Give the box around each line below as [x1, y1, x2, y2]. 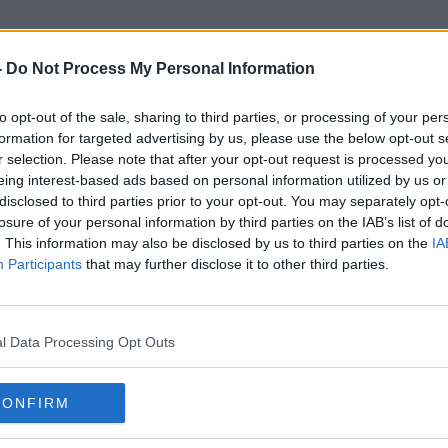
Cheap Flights [120, 122, 328, 156]
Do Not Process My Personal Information [6, 60, 315, 77]
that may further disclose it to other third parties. [82, 256, 389, 272]
